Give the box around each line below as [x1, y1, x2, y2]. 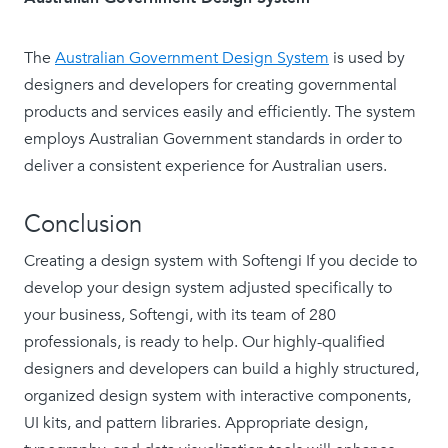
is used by [329, 47, 405, 70]
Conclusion [24, 208, 142, 242]
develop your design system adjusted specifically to [24, 277, 392, 300]
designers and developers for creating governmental [24, 74, 397, 97]
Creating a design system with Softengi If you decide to [24, 250, 417, 273]
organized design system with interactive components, [24, 385, 411, 408]
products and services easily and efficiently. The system [24, 101, 416, 124]
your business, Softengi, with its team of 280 [24, 304, 336, 327]
